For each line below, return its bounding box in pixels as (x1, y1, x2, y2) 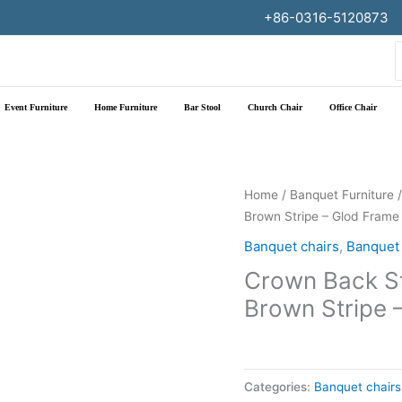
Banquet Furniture (290, 188, 394, 202)
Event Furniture (4, 101, 67, 112)
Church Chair (248, 101, 302, 112)
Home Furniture (94, 101, 157, 112)
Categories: (244, 379, 314, 394)
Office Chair (329, 101, 377, 112)
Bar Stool (184, 101, 221, 112)
